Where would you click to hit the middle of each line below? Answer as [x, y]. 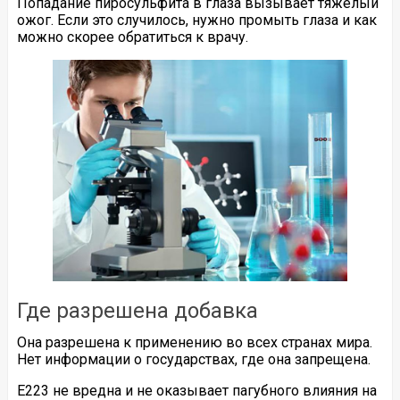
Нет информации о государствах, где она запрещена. [193, 359]
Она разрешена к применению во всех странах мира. [194, 342]
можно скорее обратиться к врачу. [132, 37]
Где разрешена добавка [137, 310]
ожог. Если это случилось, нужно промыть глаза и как [196, 21]
